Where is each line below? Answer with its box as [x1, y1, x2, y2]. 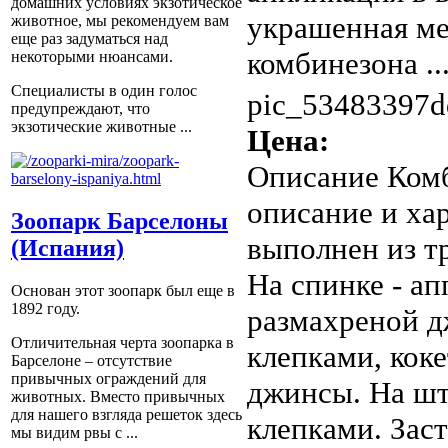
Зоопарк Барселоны [11, 207, 228, 234]
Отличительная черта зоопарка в [11, 333, 234, 351]
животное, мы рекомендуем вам [11, 12, 229, 30]
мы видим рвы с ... [11, 423, 138, 441]
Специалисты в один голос [11, 82, 197, 100]
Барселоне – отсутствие [11, 351, 172, 369]
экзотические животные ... [11, 118, 192, 136]
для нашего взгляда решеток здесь [11, 405, 242, 423]
